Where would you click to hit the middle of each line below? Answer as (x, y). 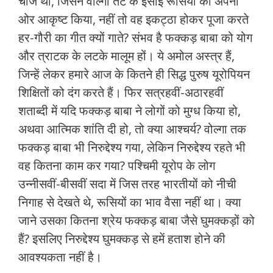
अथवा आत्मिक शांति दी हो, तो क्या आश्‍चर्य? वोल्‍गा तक (132, 129)
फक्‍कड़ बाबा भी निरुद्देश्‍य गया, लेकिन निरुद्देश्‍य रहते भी (132, 147)
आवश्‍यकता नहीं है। (60, 257)
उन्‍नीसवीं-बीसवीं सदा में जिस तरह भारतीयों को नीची (127, 184)
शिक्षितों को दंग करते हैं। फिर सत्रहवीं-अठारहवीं (121, 93)
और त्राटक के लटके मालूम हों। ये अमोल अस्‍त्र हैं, (126, 56)
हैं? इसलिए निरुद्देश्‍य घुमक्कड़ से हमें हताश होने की (122, 239)
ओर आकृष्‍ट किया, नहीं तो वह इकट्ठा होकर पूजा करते (133, 19)
